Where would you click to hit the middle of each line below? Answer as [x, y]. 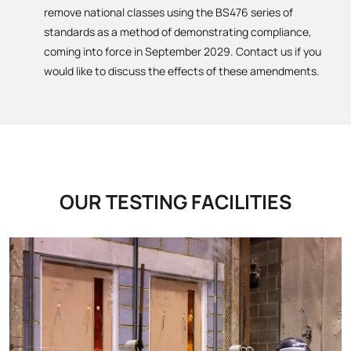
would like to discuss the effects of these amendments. [182, 71]
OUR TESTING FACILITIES [175, 202]
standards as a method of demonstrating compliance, [178, 32]
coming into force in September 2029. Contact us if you [183, 51]
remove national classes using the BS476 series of [168, 12]
